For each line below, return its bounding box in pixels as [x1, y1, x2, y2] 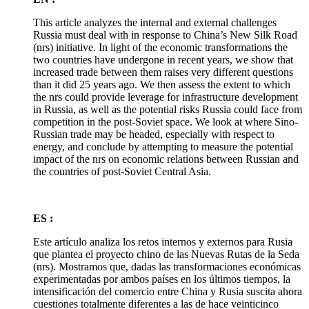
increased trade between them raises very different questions [33, 66, 293, 78]
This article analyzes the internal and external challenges [33, 17, 277, 28]
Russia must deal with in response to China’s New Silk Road [33, 29, 297, 41]
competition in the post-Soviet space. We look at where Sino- [33, 116, 298, 128]
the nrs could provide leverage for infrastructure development [33, 91, 298, 103]
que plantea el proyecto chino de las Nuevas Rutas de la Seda [33, 248, 299, 260]
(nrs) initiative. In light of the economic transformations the [33, 41, 288, 53]
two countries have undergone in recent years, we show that [33, 54, 293, 66]
